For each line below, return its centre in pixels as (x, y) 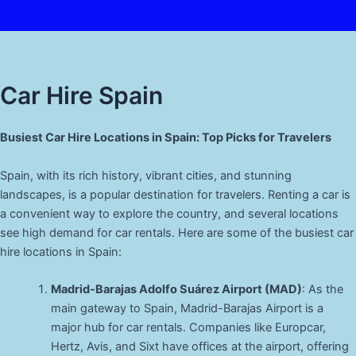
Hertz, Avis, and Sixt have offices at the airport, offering (199, 347)
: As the (322, 290)
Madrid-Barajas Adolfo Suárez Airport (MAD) (176, 290)
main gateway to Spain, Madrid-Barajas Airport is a (187, 309)
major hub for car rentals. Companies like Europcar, (188, 328)
